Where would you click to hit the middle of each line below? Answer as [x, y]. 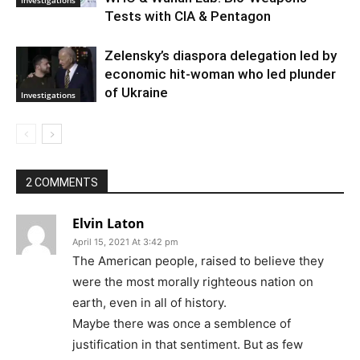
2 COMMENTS [62, 182]
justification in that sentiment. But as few [188, 344]
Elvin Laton [108, 223]
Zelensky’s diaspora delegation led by [221, 55]
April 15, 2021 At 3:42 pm [125, 241]
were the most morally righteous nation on [193, 281]
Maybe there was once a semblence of [182, 323]
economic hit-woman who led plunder [220, 74]
